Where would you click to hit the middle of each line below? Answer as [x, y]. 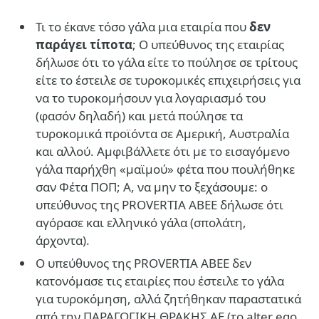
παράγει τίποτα [84, 44]
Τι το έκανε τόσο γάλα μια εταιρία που [142, 26]
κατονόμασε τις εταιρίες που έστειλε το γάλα [160, 281]
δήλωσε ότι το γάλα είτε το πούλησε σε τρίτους [167, 62]
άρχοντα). [63, 240]
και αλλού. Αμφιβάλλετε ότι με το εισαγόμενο [163, 151]
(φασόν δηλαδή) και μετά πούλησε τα [139, 115]
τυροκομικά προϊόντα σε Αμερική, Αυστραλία [162, 133]
